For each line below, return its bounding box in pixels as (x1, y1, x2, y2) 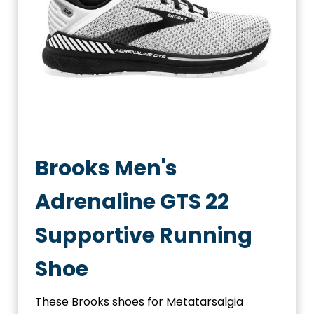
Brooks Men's (35, 153, 177, 183)
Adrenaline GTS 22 (35, 187, 229, 217)
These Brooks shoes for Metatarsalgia (35, 294, 243, 310)
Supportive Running (35, 221, 252, 250)
